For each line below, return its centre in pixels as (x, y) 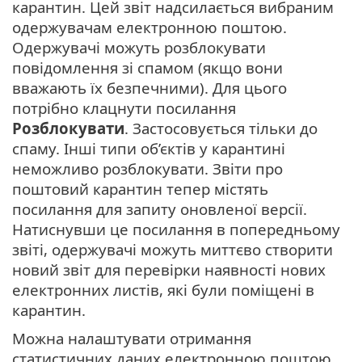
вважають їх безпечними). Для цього (149, 88)
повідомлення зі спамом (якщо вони (147, 68)
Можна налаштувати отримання (132, 339)
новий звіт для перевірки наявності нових (169, 270)
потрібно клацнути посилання (124, 108)
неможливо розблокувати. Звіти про (147, 169)
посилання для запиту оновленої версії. (160, 209)
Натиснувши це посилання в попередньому (176, 229)
